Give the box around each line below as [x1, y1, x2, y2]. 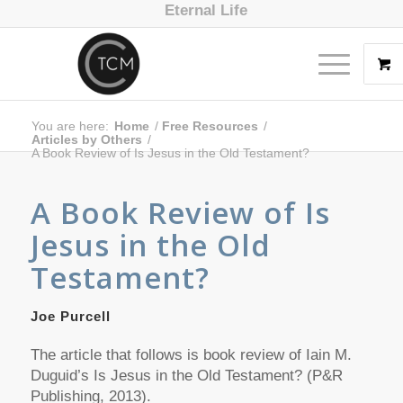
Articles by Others [31, 132, 142, 147]
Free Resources [161, 119, 258, 133]
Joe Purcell [30, 309, 111, 324]
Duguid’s [30, 367, 89, 385]
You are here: [31, 119, 109, 133]
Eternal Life [164, 2, 247, 19]
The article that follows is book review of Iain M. [30, 346, 352, 364]
